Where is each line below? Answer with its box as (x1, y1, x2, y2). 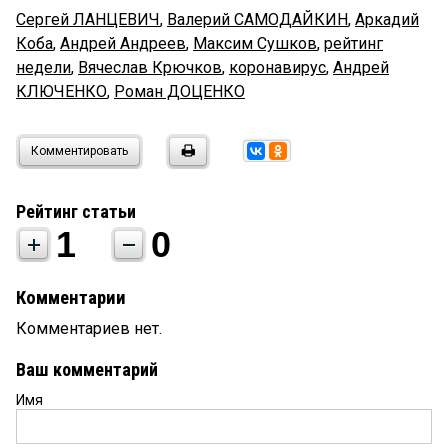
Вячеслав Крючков (78, 57, 222, 77)
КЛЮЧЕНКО (16, 81, 107, 101)
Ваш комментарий (16, 358, 158, 380)
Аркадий (355, 9, 419, 29)
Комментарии (16, 286, 126, 309)
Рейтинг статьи (16, 200, 136, 222)
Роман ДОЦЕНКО (114, 81, 245, 101)
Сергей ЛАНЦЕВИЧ (16, 9, 160, 29)
